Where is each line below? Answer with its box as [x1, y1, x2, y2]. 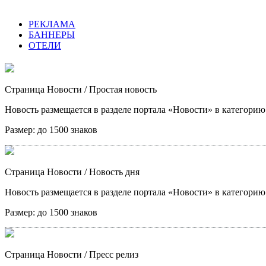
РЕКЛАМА [28, 18, 75, 29]
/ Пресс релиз [82, 249, 138, 259]
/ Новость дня [82, 166, 140, 177]
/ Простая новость [82, 84, 157, 94]
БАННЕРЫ [28, 29, 75, 40]
